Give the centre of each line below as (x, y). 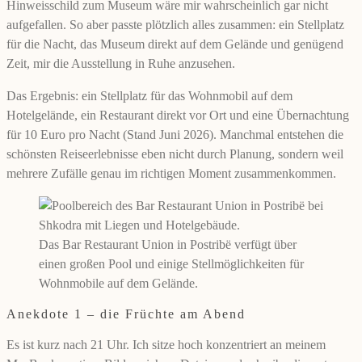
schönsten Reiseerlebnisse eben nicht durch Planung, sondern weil (175, 154)
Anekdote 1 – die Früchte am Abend (126, 314)
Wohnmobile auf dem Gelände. (118, 284)
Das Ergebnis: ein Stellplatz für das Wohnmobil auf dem (149, 96)
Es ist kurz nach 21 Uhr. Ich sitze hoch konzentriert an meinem (166, 345)
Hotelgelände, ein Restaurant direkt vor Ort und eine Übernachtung (178, 116)
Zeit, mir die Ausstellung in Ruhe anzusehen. (121, 64)
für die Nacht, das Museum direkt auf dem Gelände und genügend (175, 44)
